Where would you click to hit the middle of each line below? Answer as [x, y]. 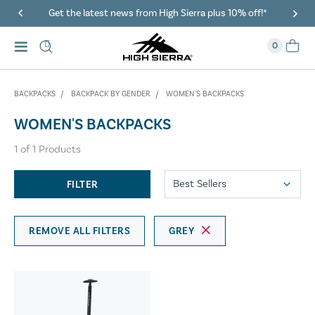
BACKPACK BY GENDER [111, 95]
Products [58, 149]
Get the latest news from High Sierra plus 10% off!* [157, 13]
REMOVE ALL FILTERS [79, 231]
